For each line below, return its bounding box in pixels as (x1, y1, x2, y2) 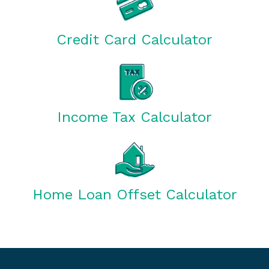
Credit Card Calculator (56, 31, 213, 48)
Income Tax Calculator (57, 109, 212, 125)
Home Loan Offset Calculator (32, 186, 237, 203)
